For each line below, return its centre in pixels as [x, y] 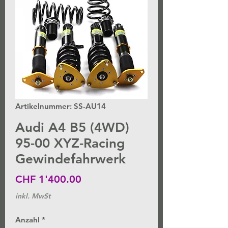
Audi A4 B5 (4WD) [72, 128]
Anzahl [27, 220]
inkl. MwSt [33, 196]
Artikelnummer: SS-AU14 [61, 106]
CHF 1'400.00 [48, 179]
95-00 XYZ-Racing [70, 144]
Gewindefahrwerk [70, 159]
